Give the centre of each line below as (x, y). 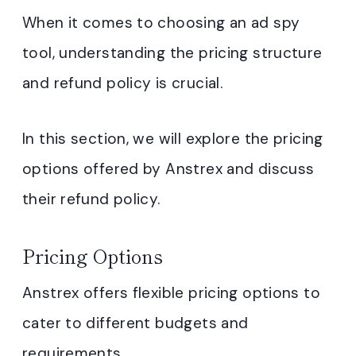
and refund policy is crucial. (123, 83)
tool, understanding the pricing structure (172, 53)
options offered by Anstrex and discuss (168, 169)
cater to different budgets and (135, 323)
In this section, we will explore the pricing (173, 139)
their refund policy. (91, 199)
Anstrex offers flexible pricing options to (171, 293)
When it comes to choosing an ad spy (161, 23)
